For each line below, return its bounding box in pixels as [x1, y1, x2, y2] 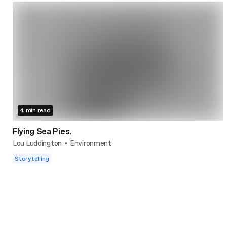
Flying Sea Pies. [13, 126, 71, 136]
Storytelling [15, 154, 50, 162]
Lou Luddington [13, 138, 62, 147]
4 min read [20, 106, 51, 114]
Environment [70, 138, 111, 147]
